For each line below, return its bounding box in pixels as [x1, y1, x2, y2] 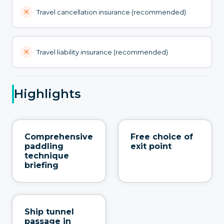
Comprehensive [24, 131, 93, 141]
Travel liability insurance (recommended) [36, 47, 168, 56]
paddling [24, 141, 63, 151]
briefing [24, 160, 58, 170]
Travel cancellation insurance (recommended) [36, 7, 186, 16]
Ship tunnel [24, 206, 74, 216]
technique [24, 150, 69, 160]
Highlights [14, 86, 81, 101]
